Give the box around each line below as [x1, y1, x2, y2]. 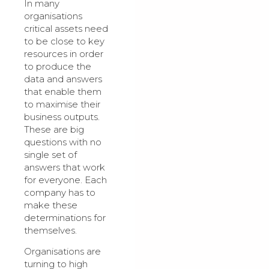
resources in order [24, 47, 103, 59]
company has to [24, 186, 95, 198]
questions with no [24, 136, 101, 148]
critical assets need [24, 22, 108, 34]
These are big [24, 123, 84, 135]
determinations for [24, 211, 106, 223]
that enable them [24, 85, 101, 97]
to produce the [24, 60, 91, 72]
